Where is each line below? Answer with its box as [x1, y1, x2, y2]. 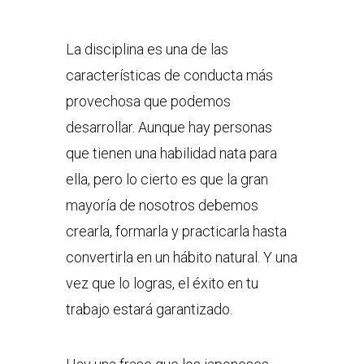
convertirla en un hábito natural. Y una [65, 249, 297, 266]
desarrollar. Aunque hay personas [65, 119, 272, 136]
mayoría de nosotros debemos [65, 197, 258, 214]
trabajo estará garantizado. [65, 301, 232, 318]
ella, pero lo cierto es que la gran [65, 171, 268, 188]
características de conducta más [65, 67, 273, 84]
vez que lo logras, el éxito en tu [65, 275, 258, 292]
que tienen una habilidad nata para [65, 145, 277, 162]
